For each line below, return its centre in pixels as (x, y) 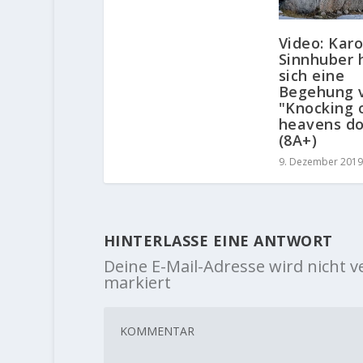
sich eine (312, 75)
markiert (137, 282)
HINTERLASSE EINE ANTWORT (218, 240)
